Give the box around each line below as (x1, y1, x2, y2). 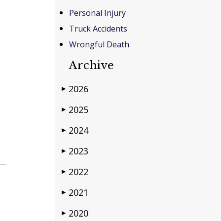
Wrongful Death (69, 38, 129, 50)
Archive (69, 58, 114, 72)
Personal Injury (69, 7, 126, 18)
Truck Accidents (69, 23, 127, 34)
